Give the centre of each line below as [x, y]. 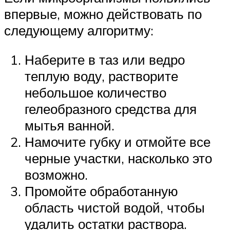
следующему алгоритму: [79, 30]
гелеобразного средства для [111, 109]
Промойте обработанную [101, 191]
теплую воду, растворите [101, 76]
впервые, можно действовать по [103, 14]
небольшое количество [95, 93]
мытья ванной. [70, 126]
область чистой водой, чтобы [115, 208]
